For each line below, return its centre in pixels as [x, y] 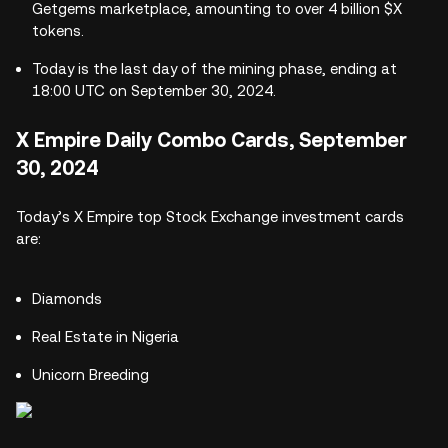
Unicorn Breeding [90, 374]
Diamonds [67, 298]
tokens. [62, 30]
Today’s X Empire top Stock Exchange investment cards [210, 216]
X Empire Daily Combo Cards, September [211, 140]
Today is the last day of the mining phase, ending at [214, 68]
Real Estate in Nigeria [105, 336]
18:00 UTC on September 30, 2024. [154, 90]
